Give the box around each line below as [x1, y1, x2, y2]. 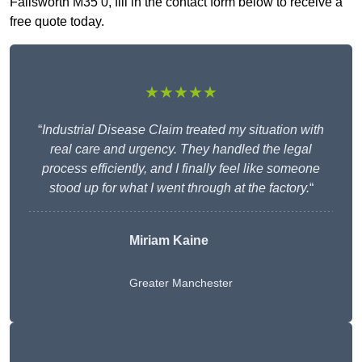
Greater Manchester [129, 276, 233, 290]
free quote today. [10, 15, 104, 29]
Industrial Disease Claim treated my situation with [42, 123, 324, 137]
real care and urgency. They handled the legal [50, 142, 312, 157]
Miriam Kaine [129, 234, 208, 248]
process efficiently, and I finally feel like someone [42, 162, 320, 176]
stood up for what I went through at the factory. [48, 181, 309, 196]
